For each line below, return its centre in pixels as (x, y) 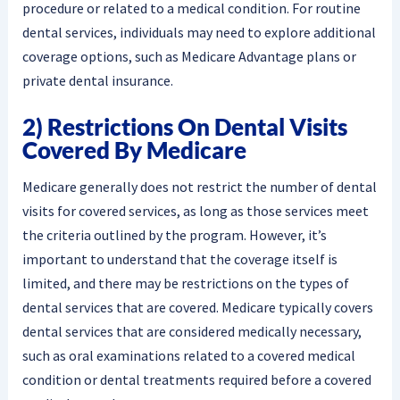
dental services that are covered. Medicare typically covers (197, 308)
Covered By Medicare (134, 150)
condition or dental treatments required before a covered (196, 380)
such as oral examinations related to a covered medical (188, 356)
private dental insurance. (97, 80)
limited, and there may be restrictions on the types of (185, 283)
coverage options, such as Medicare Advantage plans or (189, 56)
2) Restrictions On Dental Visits (184, 127)
